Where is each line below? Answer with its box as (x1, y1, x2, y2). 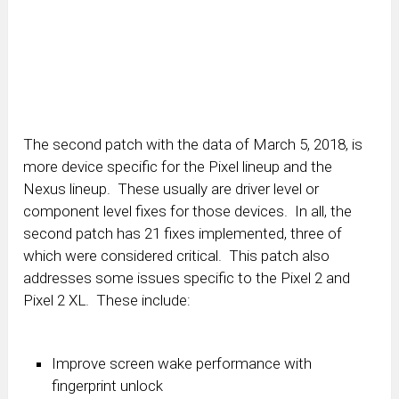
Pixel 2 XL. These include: (23, 291, 191, 310)
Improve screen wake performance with (52, 354, 313, 372)
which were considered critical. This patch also (23, 247, 330, 265)
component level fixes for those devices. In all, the (23, 202, 353, 221)
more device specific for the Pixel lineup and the (23, 158, 333, 176)
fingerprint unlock (52, 376, 164, 395)
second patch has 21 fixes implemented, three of (23, 224, 343, 243)
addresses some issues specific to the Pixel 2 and (23, 269, 351, 288)
